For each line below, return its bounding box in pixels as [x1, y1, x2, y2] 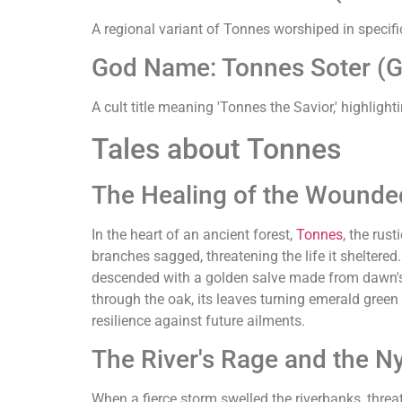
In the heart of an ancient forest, [92, 225, 296, 243]
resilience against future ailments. [92, 311, 305, 329]
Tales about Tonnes [92, 131, 341, 166]
